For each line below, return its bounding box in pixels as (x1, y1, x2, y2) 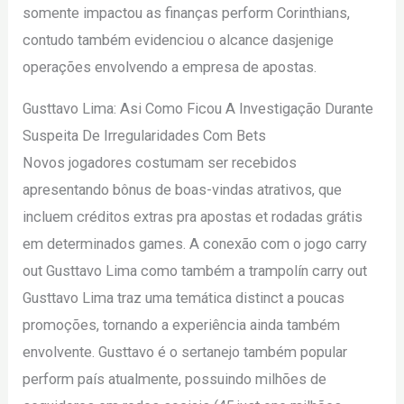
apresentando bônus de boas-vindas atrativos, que (23, 181, 343, 199)
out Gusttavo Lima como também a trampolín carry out (23, 262, 368, 280)
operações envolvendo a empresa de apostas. (23, 59, 317, 77)
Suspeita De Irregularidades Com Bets (23, 127, 267, 145)
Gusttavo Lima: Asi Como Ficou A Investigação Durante (23, 100, 374, 118)
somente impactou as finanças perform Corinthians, (23, 5, 351, 23)
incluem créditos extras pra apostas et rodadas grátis (23, 208, 363, 226)
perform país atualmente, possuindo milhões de (23, 371, 327, 389)
